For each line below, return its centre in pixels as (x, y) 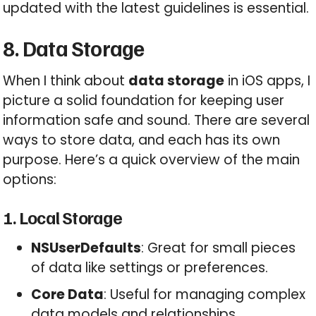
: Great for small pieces (219, 248)
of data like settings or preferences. (150, 268)
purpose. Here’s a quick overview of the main (152, 160)
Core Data (68, 294)
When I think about (66, 81)
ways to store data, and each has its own (142, 140)
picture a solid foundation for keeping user (144, 101)
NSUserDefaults (86, 248)
